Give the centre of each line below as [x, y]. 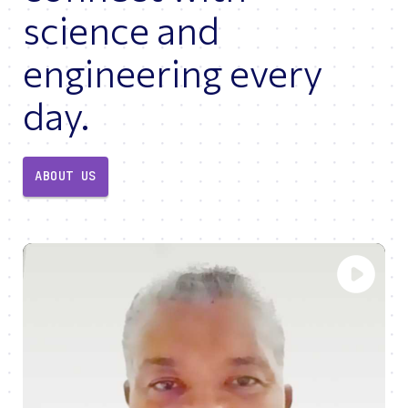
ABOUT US [66, 176]
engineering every [173, 71]
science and [121, 29]
